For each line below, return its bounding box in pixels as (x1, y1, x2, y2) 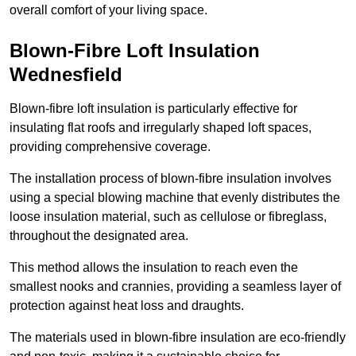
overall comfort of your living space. (10, 3, 207, 17)
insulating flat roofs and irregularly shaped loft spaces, (10, 121, 311, 135)
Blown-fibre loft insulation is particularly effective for (10, 102, 297, 116)
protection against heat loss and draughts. (10, 299, 244, 313)
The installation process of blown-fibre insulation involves (10, 172, 331, 186)
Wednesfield (10, 64, 122, 86)
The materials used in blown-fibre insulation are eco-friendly (10, 331, 346, 345)
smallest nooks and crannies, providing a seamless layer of (10, 280, 341, 294)
